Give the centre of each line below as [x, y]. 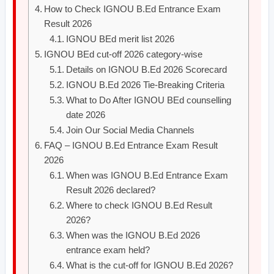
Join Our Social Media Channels [131, 130]
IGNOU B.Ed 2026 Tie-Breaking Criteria [146, 85]
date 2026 [86, 115]
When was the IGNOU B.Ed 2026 [133, 235]
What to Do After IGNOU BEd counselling [149, 100]
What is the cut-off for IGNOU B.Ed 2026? [150, 265]
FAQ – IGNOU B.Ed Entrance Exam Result [131, 145]
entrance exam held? [108, 250]
